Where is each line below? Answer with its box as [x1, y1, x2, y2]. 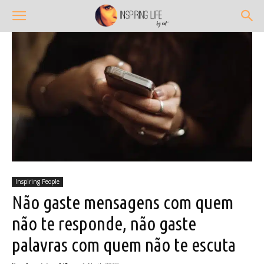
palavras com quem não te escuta [12, 234, 236, 256]
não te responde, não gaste [12, 213, 196, 235]
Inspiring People [15, 177, 60, 186]
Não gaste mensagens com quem [12, 192, 233, 213]
